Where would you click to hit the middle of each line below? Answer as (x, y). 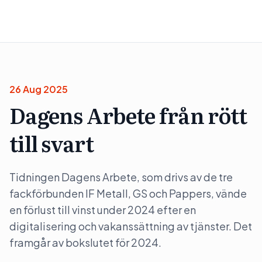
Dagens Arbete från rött (128, 115)
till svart (51, 143)
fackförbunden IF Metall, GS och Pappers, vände (128, 193)
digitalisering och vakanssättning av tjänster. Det (131, 226)
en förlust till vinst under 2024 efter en (103, 210)
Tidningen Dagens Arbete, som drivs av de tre (121, 177)
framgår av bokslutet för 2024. (85, 242)
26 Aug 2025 (39, 89)
